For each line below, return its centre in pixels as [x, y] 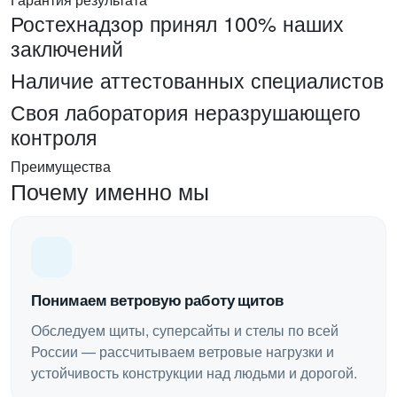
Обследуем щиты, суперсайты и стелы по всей [185, 330]
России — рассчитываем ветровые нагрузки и [183, 351]
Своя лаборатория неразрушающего [186, 112]
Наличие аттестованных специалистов [197, 80]
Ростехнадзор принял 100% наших [177, 23]
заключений [67, 48]
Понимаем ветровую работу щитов [157, 301]
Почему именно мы [110, 191]
